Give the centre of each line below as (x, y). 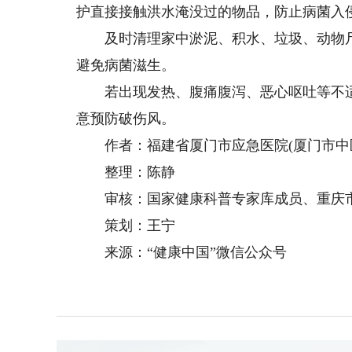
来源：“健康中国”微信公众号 (182, 252)
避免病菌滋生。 (126, 65)
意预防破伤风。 (126, 119)
